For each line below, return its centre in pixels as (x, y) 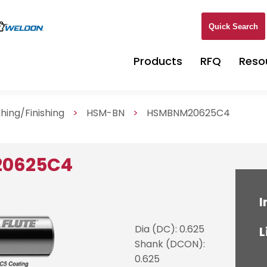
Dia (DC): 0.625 (170, 229)
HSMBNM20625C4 (189, 113)
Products (158, 61)
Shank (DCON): (170, 244)
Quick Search (233, 26)
